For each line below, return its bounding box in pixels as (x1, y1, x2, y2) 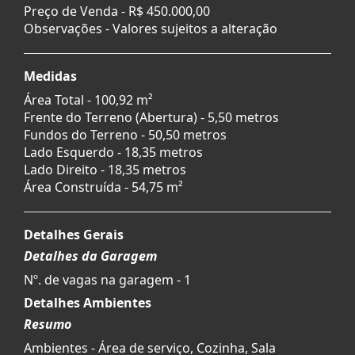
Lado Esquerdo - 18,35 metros (24, 143, 203, 161)
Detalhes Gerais (24, 225, 124, 243)
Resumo (24, 315, 71, 333)
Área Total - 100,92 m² (24, 90, 153, 109)
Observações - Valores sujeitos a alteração (24, 19, 277, 37)
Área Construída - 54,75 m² (24, 177, 183, 196)
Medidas (24, 67, 77, 85)
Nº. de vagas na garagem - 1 (24, 270, 191, 288)
